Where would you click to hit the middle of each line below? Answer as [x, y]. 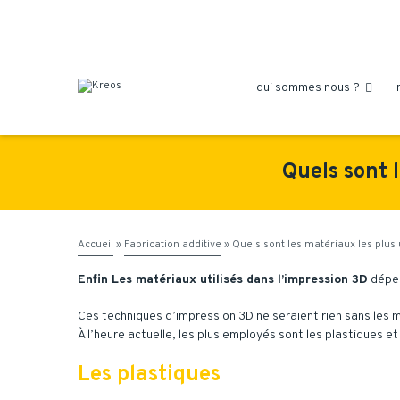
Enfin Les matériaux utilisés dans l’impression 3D [223, 280]
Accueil [96, 245]
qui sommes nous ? [308, 87]
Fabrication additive [173, 245]
